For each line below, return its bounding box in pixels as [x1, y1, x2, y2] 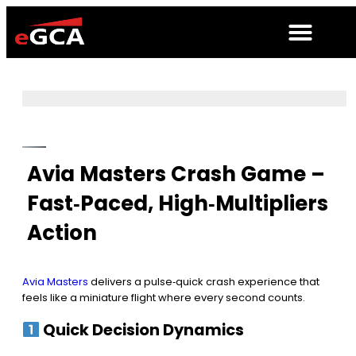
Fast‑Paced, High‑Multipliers [27, 189, 328, 218]
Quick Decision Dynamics [40, 319, 245, 342]
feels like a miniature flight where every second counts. [22, 290, 305, 305]
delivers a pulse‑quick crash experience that [88, 274, 319, 289]
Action [27, 219, 97, 247]
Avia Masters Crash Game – [27, 160, 325, 188]
